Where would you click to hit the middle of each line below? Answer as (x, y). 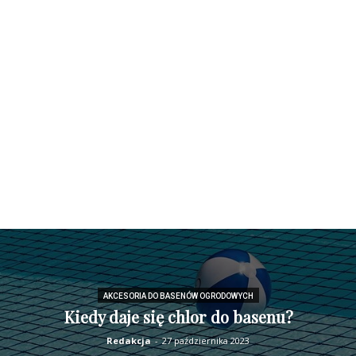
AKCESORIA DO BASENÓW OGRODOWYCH (178, 296)
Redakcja (129, 341)
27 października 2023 (206, 341)
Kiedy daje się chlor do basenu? (178, 317)
